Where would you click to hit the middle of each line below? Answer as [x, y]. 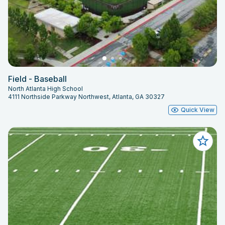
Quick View [198, 110]
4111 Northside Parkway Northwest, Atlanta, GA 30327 [86, 97]
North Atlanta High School [45, 89]
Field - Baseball [37, 79]
